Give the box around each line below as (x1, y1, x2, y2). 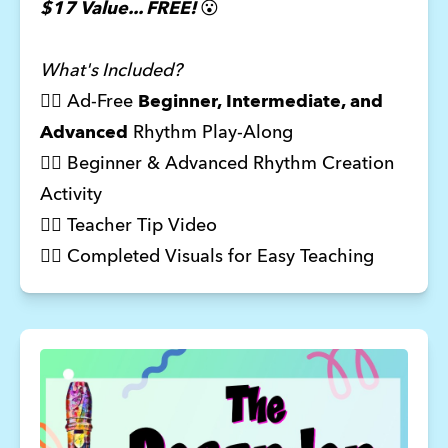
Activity (39, 186, 102, 205)
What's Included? (39, 62, 182, 81)
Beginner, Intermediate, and (137, 93, 383, 112)
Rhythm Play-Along (127, 124, 293, 143)
